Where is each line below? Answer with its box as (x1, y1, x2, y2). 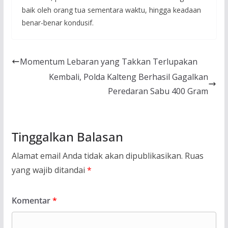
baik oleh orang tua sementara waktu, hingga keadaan (21, 5, 201, 15)
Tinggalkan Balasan (11, 128, 123, 146)
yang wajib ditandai (11, 164, 87, 176)
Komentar (11, 195, 52, 207)
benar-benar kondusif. (21, 18, 94, 28)
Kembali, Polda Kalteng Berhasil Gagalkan (49, 71, 209, 83)
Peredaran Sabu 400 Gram (108, 85, 209, 97)
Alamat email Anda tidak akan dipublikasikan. (11, 150, 183, 162)
